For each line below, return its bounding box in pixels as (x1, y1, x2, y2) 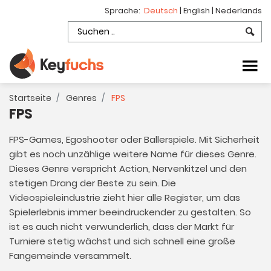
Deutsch (144, 5, 180, 16)
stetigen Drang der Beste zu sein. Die (9, 177, 176, 189)
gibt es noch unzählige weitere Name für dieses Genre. (9, 148, 256, 160)
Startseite (9, 92, 51, 104)
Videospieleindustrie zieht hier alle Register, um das (9, 191, 240, 204)
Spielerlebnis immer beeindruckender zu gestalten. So (9, 206, 251, 218)
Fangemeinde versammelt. (9, 249, 131, 262)
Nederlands (215, 5, 262, 16)
